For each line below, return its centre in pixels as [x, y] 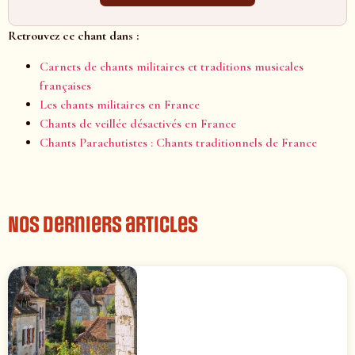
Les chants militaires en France [120, 104]
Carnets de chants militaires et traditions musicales [172, 66]
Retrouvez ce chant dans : [73, 36]
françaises [65, 85]
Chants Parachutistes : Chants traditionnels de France [178, 142]
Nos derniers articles [103, 225]
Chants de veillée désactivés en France [138, 123]
